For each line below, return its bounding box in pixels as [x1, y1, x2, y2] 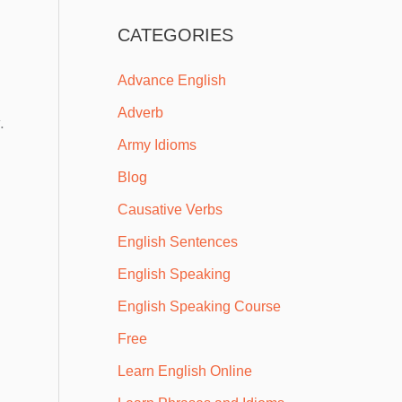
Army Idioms [118, 137, 197, 153]
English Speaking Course [118, 299, 281, 315]
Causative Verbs [118, 202, 223, 218]
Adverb [118, 105, 163, 121]
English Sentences [118, 234, 238, 250]
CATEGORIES [118, 25, 233, 46]
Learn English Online [118, 363, 252, 380]
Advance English [118, 73, 226, 89]
